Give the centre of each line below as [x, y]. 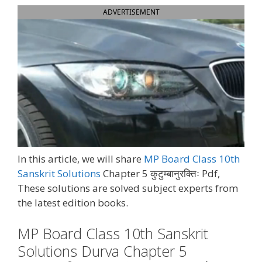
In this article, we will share [81, 158]
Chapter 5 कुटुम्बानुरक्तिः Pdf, [160, 173]
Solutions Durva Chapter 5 [102, 251]
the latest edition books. [73, 202]
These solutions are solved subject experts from [128, 188]
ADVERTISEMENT [131, 12]
